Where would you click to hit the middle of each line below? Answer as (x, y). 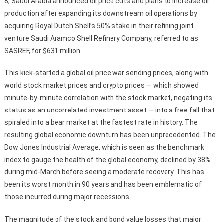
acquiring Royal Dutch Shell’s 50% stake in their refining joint (99, 26)
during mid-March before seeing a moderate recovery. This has (104, 172)
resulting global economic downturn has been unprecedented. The (110, 135)
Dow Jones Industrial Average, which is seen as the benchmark (104, 147)
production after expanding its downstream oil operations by (101, 13)
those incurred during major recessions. (67, 196)
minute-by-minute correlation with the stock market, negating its (108, 97)
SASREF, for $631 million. (43, 50)
